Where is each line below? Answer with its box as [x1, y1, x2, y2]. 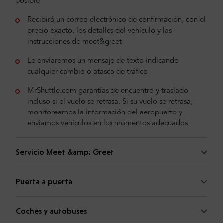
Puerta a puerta [16, 177, 72, 187]
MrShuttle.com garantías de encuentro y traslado [27, 87, 188, 95]
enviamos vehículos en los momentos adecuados [27, 120, 188, 128]
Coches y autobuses [16, 206, 87, 216]
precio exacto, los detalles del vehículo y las [27, 27, 172, 35]
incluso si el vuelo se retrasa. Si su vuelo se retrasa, [27, 98, 193, 106]
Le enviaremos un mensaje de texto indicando [27, 57, 179, 65]
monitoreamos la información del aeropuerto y [27, 109, 182, 117]
